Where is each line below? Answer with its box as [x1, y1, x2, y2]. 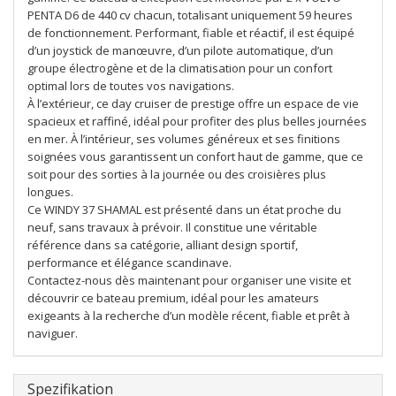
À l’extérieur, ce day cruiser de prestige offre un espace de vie [27, 95, 359, 111]
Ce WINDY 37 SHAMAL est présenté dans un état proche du [27, 202, 341, 217]
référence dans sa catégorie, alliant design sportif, [27, 237, 298, 253]
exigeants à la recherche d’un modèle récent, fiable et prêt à [27, 308, 350, 324]
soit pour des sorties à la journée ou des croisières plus [27, 166, 326, 182]
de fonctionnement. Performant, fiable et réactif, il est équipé [27, 25, 354, 41]
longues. [27, 184, 73, 200]
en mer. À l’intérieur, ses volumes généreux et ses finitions [27, 131, 340, 147]
